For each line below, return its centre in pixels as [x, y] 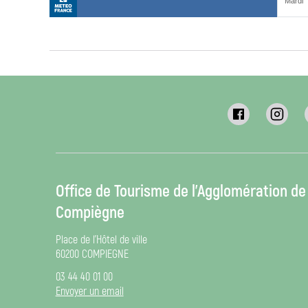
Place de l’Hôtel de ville [101, 240]
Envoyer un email [89, 291]
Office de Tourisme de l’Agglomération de [180, 191]
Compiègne [90, 213]
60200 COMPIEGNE [92, 254]
